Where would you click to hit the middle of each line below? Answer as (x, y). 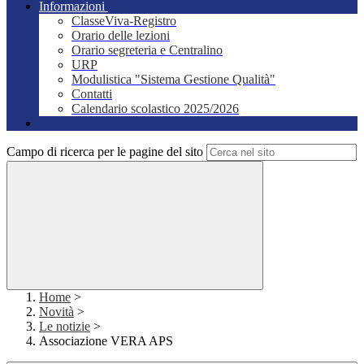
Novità (56, 312)
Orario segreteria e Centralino (147, 50)
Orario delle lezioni (121, 36)
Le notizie (65, 327)
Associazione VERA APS (106, 341)
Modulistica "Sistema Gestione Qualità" (173, 80)
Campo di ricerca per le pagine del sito (105, 152)
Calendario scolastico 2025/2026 (155, 109)
